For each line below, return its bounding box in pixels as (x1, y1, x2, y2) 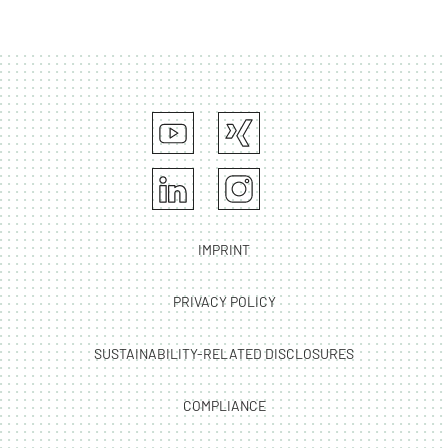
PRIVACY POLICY (172, 292, 276, 310)
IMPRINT (198, 240, 250, 258)
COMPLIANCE (182, 396, 266, 414)
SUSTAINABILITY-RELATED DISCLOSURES (94, 344, 354, 362)
